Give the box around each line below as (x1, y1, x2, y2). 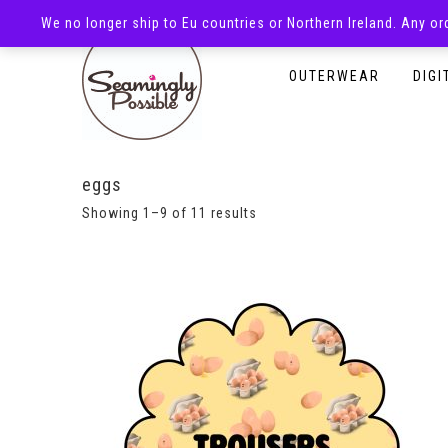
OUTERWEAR (289, 68, 380, 84)
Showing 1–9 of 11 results (82, 205, 257, 221)
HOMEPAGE (289, 29, 369, 45)
